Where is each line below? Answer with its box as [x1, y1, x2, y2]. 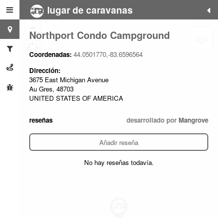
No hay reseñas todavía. [84, 157, 154, 167]
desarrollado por [127, 115, 179, 125]
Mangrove [179, 115, 208, 125]
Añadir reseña [99, 137, 138, 147]
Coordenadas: [29, 50, 73, 59]
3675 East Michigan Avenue [29, 74, 109, 84]
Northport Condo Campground [29, 27, 170, 42]
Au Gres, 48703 [29, 84, 73, 93]
